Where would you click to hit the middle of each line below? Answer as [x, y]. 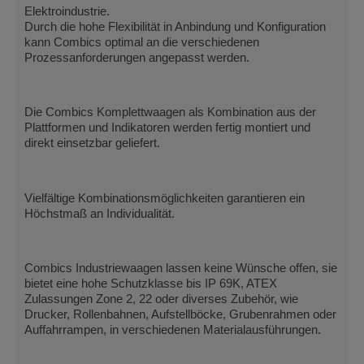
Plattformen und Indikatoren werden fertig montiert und [167, 128]
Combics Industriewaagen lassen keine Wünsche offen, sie [181, 269]
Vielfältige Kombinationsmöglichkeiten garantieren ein [165, 198]
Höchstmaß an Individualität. [100, 213]
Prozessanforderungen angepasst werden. [137, 58]
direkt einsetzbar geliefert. [92, 143]
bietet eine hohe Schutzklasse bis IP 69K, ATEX [151, 284]
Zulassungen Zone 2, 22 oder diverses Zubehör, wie [161, 299]
